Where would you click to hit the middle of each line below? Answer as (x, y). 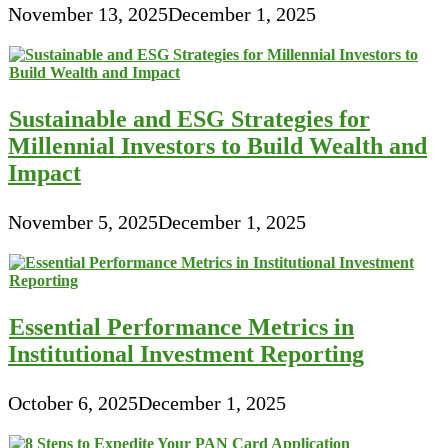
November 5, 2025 (83, 222)
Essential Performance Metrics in (181, 327)
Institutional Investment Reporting (186, 354)
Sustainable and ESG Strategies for (189, 119)
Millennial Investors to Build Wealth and (217, 146)
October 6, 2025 (73, 403)
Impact (44, 173)
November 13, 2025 (88, 14)
